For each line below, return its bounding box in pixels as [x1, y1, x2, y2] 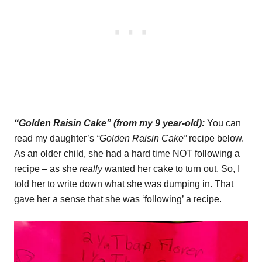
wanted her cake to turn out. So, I [102, 164, 240, 174]
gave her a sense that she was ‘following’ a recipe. [14, 194, 222, 204]
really [80, 164, 102, 174]
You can [207, 118, 241, 128]
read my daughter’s [14, 133, 96, 143]
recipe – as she [14, 164, 80, 174]
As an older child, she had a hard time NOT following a [14, 149, 240, 158]
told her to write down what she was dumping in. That [14, 179, 233, 189]
